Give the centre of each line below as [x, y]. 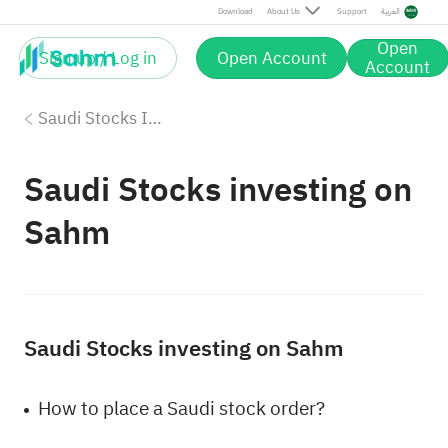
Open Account [271, 58]
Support [351, 11]
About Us [283, 11]
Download [235, 11]
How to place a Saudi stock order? [182, 408]
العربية [391, 11]
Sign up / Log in [98, 58]
